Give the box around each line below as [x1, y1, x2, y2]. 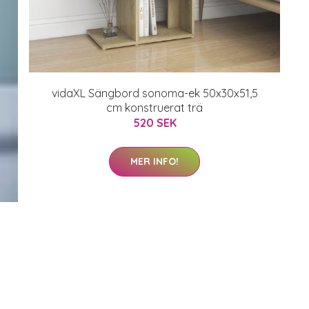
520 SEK [132, 116, 177, 130]
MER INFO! [130, 155, 179, 168]
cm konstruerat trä [106, 101, 203, 114]
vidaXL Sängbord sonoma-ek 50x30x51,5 [51, 86, 258, 100]
